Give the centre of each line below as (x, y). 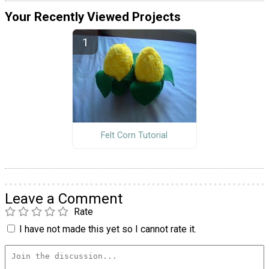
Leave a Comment (64, 199)
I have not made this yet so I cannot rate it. (108, 229)
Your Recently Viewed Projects (93, 17)
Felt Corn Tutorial (134, 136)
